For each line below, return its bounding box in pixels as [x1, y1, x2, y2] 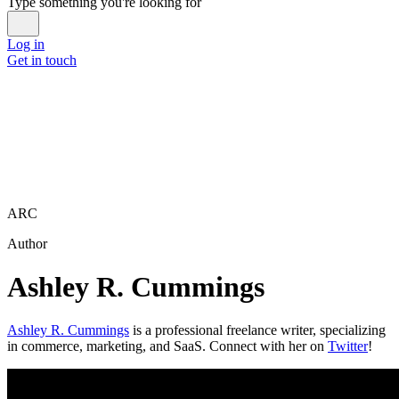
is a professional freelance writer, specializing [129, 322, 386, 338]
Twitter [328, 338, 368, 354]
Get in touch [7, 52, 77, 68]
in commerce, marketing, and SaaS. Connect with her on [7, 338, 328, 354]
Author [7, 235, 47, 251]
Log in [7, 36, 45, 52]
